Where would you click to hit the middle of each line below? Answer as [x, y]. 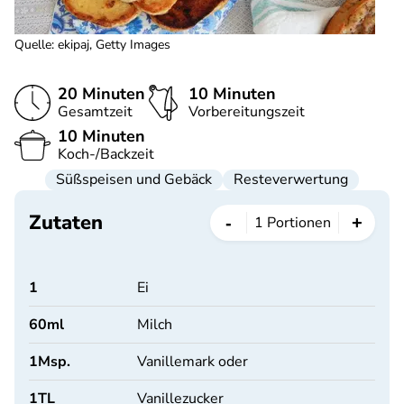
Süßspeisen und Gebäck [134, 179]
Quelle [33, 45]
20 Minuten [101, 94]
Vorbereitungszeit [247, 112]
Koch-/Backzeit [106, 154]
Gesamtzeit [95, 112]
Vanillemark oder [193, 362]
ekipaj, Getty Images [114, 45]
